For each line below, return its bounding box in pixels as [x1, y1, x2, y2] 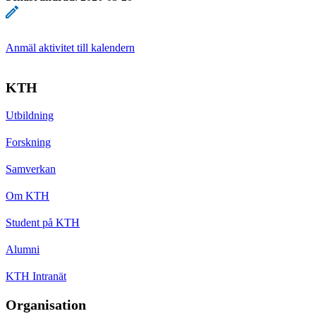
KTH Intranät [6, 269, 66, 282]
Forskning [6, 135, 51, 148]
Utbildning [6, 109, 54, 121]
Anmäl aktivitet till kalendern [6, 41, 135, 54]
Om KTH [6, 189, 49, 202]
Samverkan [6, 162, 56, 175]
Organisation [6, 296, 86, 312]
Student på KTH [6, 216, 80, 229]
